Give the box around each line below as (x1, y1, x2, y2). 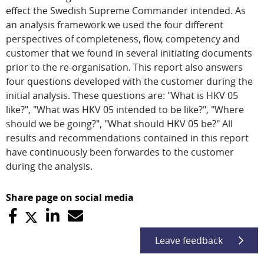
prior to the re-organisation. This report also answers (6, 61, 243, 74)
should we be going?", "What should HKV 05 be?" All (6, 117, 233, 130)
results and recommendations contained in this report (6, 131, 249, 144)
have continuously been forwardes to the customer (6, 146, 234, 159)
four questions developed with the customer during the (6, 75, 253, 88)
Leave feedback (155, 234, 223, 247)
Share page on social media (6, 191, 134, 204)
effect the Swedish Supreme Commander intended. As (6, 4, 246, 17)
